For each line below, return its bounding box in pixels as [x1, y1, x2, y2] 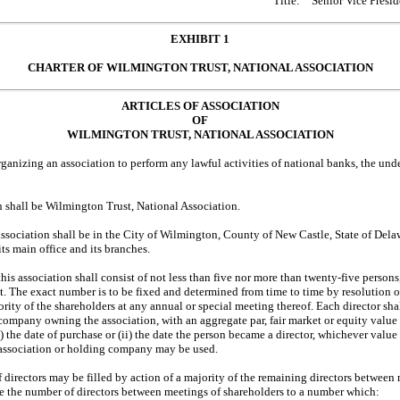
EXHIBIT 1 [171, 31, 229, 46]
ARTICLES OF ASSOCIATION [121, 98, 279, 112]
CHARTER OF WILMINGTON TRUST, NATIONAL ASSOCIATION [27, 60, 373, 74]
